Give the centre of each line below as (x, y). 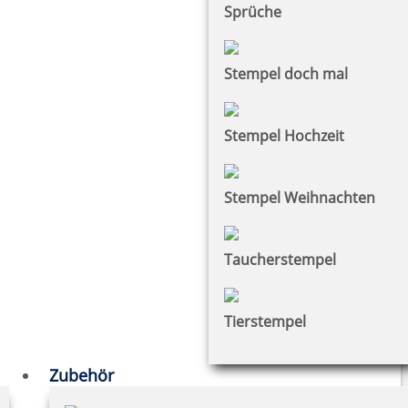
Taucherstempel (280, 259)
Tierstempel (265, 321)
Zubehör (82, 375)
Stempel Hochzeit (284, 135)
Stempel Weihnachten (300, 197)
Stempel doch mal (286, 73)
